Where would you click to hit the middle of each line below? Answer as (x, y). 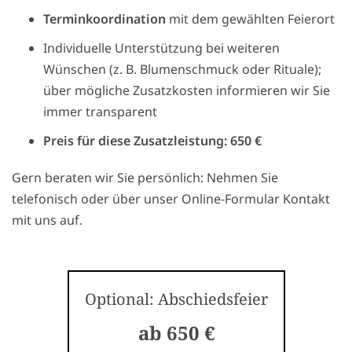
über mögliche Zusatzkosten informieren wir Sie (187, 91)
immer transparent (100, 112)
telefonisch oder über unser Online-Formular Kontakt (171, 199)
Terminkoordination (104, 19)
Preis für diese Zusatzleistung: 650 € (152, 141)
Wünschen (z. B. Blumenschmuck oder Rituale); (182, 70)
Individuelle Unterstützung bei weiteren (161, 48)
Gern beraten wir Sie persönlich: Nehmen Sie (145, 178)
